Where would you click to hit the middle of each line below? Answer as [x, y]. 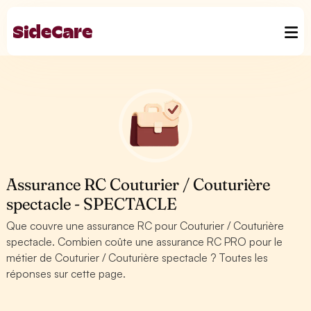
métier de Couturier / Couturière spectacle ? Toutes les [137, 258]
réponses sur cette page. [66, 274]
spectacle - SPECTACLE [92, 204]
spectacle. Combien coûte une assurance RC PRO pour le [145, 242]
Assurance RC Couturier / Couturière [138, 184]
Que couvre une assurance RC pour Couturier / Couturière [145, 226]
